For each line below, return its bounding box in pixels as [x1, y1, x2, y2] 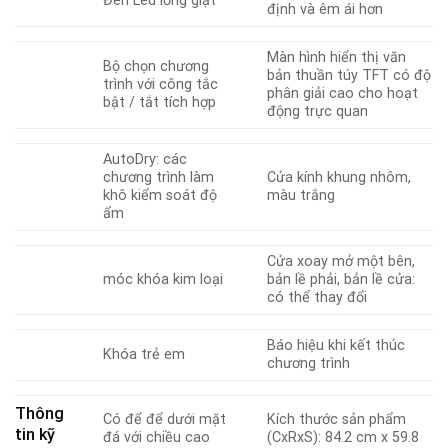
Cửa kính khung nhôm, [267, 169, 412, 187]
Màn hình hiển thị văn [267, 49, 407, 67]
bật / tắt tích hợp [103, 94, 217, 112]
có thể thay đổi [267, 289, 368, 307]
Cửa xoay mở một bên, [267, 253, 416, 271]
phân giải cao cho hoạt [267, 85, 419, 103]
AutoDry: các [103, 151, 188, 169]
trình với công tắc [103, 76, 219, 94]
